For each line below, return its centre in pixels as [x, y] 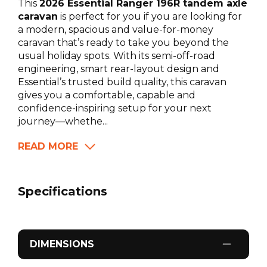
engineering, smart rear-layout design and [119, 69]
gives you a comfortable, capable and [107, 95]
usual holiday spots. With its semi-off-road [117, 56]
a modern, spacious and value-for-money [116, 30]
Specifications [63, 192]
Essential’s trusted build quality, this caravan [122, 82]
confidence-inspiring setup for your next [115, 108]
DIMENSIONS [62, 244]
